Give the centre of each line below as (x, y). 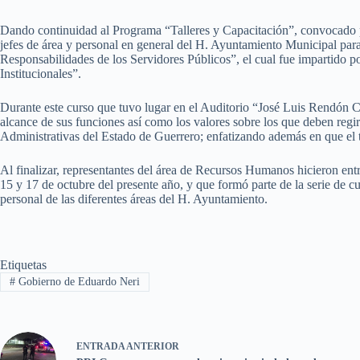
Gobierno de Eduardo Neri (77, 282)
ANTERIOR (152, 346)
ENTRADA (100, 346)
